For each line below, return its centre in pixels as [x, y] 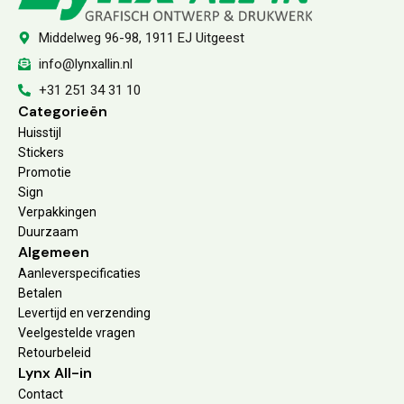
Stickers [41, 152]
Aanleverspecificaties [79, 273]
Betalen [40, 293]
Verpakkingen [57, 211]
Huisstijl [40, 132]
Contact [41, 394]
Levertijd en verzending [84, 312]
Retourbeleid [55, 352]
